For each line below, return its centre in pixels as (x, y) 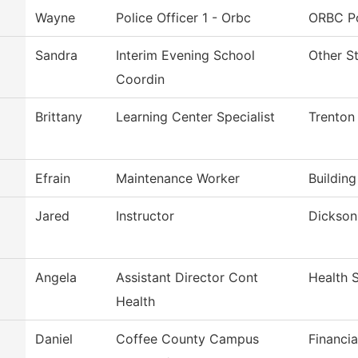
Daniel (54, 339)
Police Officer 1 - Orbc (183, 18)
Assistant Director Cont (187, 278)
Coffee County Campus (187, 339)
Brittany (59, 117)
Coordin (140, 80)
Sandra (56, 56)
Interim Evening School (185, 56)
